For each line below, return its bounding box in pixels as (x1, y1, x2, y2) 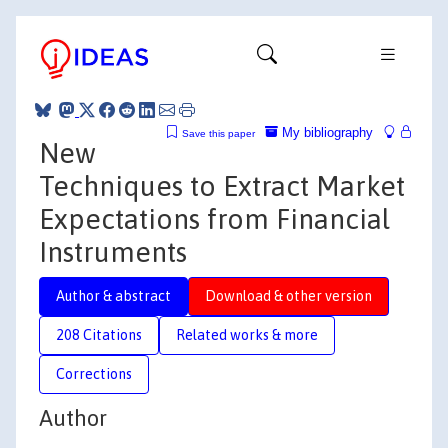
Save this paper (182, 127, 255, 139)
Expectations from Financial (39, 202, 390, 235)
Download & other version (205, 287, 372, 304)
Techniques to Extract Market (39, 169, 405, 202)
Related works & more (176, 326, 318, 343)
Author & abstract (56, 287, 171, 304)
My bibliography (278, 124, 373, 140)
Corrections (56, 365, 132, 382)
